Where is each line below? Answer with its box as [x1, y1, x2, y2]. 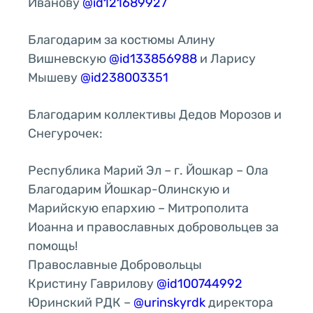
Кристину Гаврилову [28, 275, 156, 291]
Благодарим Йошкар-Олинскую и [28, 181, 230, 197]
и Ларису [197, 50, 256, 66]
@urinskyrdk [133, 294, 205, 310]
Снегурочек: [28, 125, 103, 141]
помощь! [28, 238, 78, 254]
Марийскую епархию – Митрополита [28, 200, 249, 216]
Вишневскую [28, 50, 109, 66]
